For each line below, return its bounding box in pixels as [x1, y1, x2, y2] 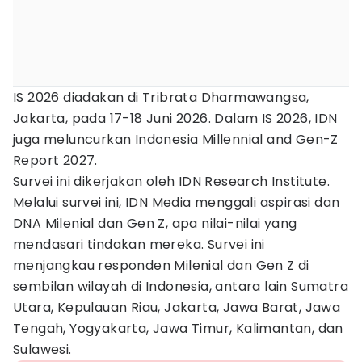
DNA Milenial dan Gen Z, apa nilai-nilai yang [13, 214, 297, 233]
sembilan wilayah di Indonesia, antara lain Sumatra [13, 277, 348, 296]
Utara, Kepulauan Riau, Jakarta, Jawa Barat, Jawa [13, 298, 341, 317]
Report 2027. [13, 151, 98, 170]
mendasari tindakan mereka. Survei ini [13, 235, 265, 254]
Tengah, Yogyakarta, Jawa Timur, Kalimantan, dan [13, 319, 343, 338]
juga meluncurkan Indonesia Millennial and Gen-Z [13, 130, 339, 149]
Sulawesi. [13, 340, 72, 359]
